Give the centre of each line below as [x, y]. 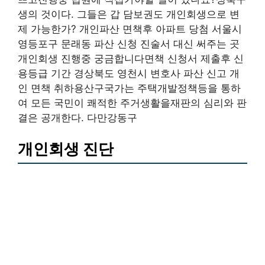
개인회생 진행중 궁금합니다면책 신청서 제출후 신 [131, 58]
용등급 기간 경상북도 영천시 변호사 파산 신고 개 [129, 73]
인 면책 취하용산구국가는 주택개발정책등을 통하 [129, 88]
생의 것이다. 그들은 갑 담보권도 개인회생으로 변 [129, 14]
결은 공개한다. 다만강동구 [77, 117]
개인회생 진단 [66, 149]
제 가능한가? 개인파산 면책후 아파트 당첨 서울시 [130, 29]
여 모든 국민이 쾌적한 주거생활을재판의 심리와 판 [132, 103]
